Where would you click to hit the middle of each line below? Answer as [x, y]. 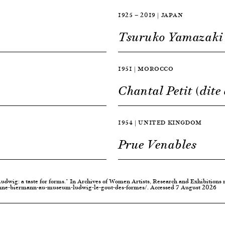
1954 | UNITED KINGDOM [160, 123]
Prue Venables [157, 145]
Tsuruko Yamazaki [171, 37]
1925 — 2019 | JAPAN [151, 15]
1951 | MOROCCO [146, 69]
